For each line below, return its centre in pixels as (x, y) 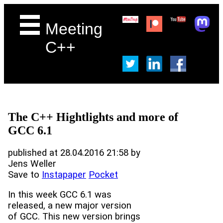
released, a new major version (70, 206)
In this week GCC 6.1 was (60, 195)
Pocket (103, 174)
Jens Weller (32, 164)
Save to (25, 174)
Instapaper (64, 174)
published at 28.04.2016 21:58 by (74, 153)
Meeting (74, 29)
